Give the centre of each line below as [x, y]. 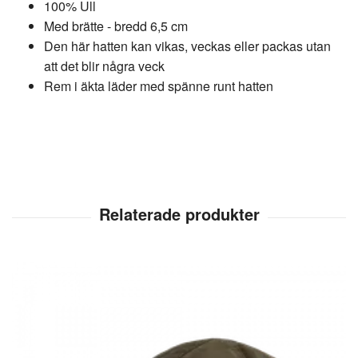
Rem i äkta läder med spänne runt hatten [159, 86]
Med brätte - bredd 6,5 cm [117, 26]
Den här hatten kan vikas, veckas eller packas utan [187, 46]
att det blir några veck [104, 66]
